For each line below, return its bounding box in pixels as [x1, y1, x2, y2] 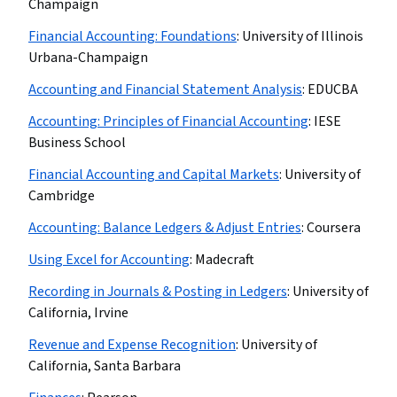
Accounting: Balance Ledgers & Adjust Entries [28, 218, 301, 237]
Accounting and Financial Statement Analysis [28, 80, 302, 99]
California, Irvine [28, 303, 128, 323]
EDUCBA [307, 80, 358, 99]
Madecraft [195, 250, 254, 269]
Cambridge [28, 186, 95, 206]
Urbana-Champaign [28, 48, 148, 67]
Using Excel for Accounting [28, 250, 190, 269]
